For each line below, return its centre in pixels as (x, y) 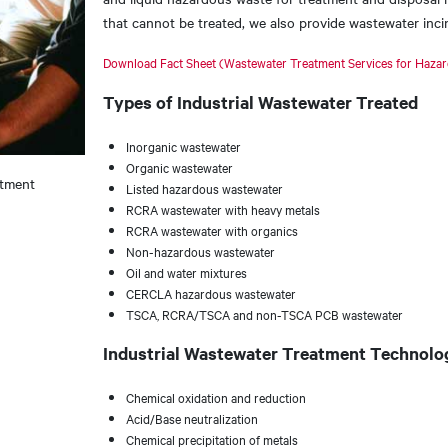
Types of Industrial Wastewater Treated (260, 102)
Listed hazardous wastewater (206, 188)
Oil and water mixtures (188, 272)
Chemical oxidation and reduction (217, 397)
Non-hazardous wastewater (202, 251)
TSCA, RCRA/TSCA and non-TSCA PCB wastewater (264, 314)
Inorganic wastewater (185, 146)
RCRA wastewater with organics (213, 230)
